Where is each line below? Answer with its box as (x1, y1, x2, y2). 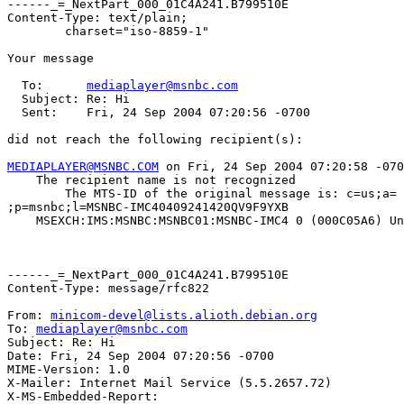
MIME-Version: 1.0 (7, 363, 130, 377)
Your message (7, 51, 94, 66)
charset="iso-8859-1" (7, 24, 65, 39)
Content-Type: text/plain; (7, 11, 188, 25)
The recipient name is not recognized (7, 173, 296, 188)
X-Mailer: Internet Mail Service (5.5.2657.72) (7, 376, 332, 390)
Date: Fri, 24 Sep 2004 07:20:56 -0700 (7, 349, 274, 363)
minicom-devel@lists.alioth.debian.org (50, 308, 317, 323)
